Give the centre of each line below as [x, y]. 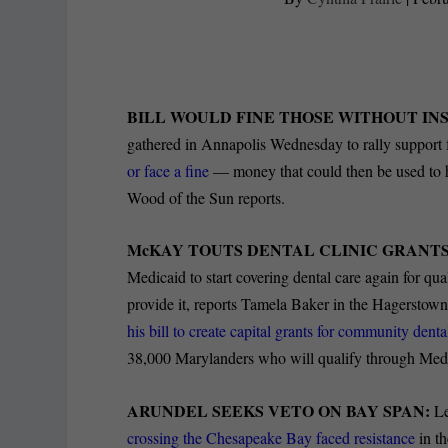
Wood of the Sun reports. [206, 197]
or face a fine [168, 170]
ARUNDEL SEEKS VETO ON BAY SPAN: [281, 411]
